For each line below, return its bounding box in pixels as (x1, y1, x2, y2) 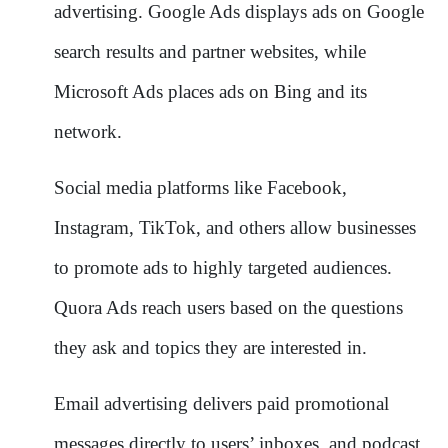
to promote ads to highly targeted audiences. (54, 256, 392, 278)
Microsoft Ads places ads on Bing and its (54, 80, 367, 102)
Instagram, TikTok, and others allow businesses (54, 216, 416, 238)
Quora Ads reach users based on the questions (54, 296, 403, 318)
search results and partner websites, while (54, 40, 366, 62)
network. (54, 120, 122, 142)
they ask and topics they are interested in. (54, 336, 367, 358)
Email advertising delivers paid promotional (54, 392, 389, 414)
